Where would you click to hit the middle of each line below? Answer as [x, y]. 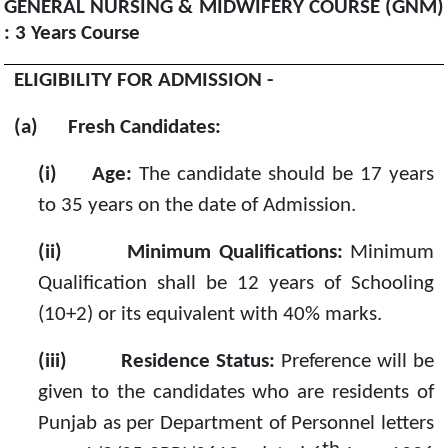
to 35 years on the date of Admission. [197, 206]
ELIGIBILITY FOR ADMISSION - [143, 81]
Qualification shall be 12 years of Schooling [236, 284]
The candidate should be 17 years [286, 175]
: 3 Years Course [72, 33]
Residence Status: [198, 362]
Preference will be [354, 362]
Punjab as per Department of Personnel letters [236, 424]
